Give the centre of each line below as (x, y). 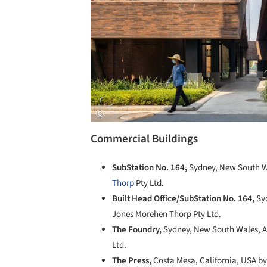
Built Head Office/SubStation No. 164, (184, 199)
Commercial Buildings (144, 139)
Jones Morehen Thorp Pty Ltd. (167, 215)
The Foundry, (138, 230)
